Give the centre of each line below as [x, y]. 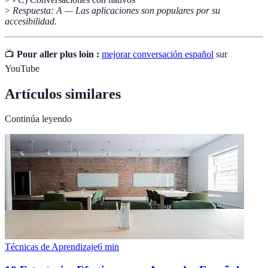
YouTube [22, 68]
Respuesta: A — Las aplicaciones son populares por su [116, 10]
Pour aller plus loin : [58, 54]
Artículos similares [63, 94]
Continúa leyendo [38, 119]
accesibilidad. [31, 21]
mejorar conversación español [158, 54]
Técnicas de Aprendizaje [51, 247]
